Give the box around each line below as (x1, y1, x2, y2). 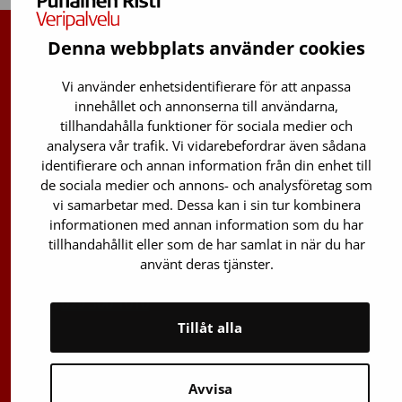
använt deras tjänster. (139, 255, 274, 273)
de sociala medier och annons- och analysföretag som (40, 176, 372, 194)
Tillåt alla (178, 319, 242, 336)
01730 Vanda (22, 222, 109, 242)
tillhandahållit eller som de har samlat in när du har (48, 235, 365, 253)
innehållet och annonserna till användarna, (74, 97, 338, 115)
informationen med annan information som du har (49, 215, 363, 233)
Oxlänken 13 (22, 200, 104, 221)
